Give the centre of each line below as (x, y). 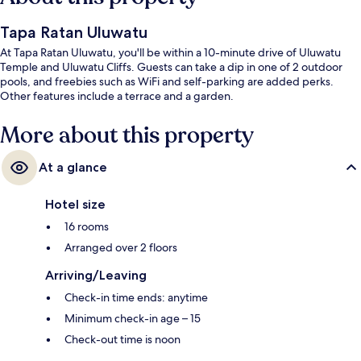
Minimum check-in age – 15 (133, 319)
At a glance (73, 168)
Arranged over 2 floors (121, 248)
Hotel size (75, 205)
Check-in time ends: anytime (136, 298)
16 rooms (87, 227)
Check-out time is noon (122, 340)
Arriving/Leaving (96, 276)
